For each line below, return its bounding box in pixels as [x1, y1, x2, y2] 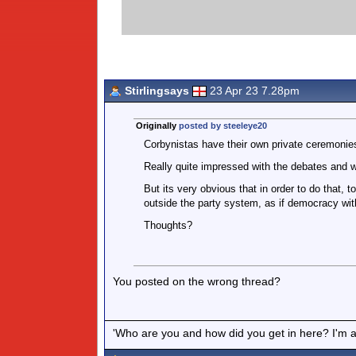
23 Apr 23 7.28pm [210, 84, 300, 97]
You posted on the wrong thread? [113, 275, 281, 288]
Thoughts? [143, 219, 192, 231]
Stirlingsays [125, 84, 189, 97]
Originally [135, 121, 179, 130]
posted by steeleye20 [178, 121, 267, 130]
